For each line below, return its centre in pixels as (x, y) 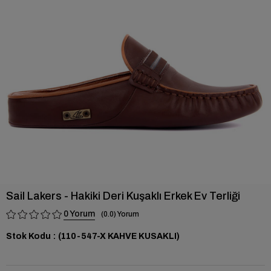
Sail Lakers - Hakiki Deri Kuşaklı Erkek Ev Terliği (123, 196)
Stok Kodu (28, 236)
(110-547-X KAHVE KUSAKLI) (119, 236)
